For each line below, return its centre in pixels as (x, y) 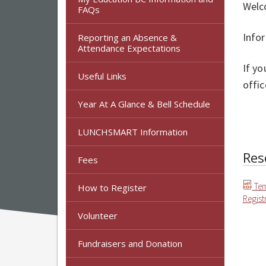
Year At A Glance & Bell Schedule (144, 104)
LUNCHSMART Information (133, 132)
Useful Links (102, 76)
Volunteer (98, 215)
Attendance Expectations (129, 48)
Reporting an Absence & (127, 37)
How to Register (112, 187)
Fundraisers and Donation (130, 243)
